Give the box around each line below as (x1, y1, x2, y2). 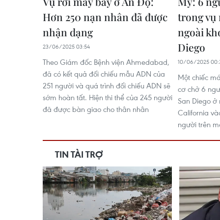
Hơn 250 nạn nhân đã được (43, 10, 167, 24)
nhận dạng (43, 25, 93, 39)
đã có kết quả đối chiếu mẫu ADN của (43, 69, 165, 79)
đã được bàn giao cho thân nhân (43, 104, 149, 114)
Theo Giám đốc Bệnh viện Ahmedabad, (43, 57, 169, 67)
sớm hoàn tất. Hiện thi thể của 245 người (43, 92, 172, 102)
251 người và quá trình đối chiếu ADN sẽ (43, 81, 170, 90)
